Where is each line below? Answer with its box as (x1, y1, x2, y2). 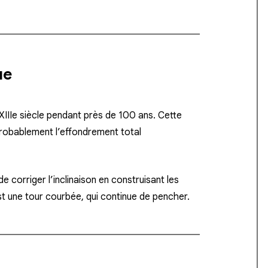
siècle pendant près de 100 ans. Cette (17, 109, 182, 122)
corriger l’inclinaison (11, 174, 96, 187)
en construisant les (96, 174, 179, 187)
